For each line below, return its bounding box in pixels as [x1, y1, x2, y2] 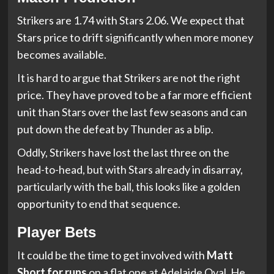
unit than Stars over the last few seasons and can [17, 105, 247, 119]
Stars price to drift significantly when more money [17, 30, 253, 44]
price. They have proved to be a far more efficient [17, 87, 252, 102]
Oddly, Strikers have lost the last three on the [17, 145, 229, 159]
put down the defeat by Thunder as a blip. [17, 122, 213, 136]
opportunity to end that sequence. [17, 196, 180, 210]
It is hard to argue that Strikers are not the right [17, 70, 240, 84]
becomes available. [17, 47, 106, 61]
